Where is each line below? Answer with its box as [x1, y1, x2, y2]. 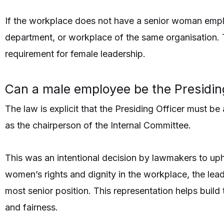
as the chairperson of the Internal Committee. [5, 120, 191, 131]
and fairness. [5, 201, 58, 212]
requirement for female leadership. [5, 48, 145, 59]
